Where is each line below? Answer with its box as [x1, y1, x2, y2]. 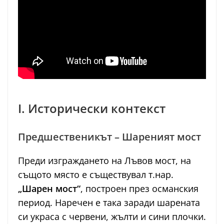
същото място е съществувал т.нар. [18, 168, 173, 181]
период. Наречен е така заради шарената [18, 196, 200, 209]
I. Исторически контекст [18, 100, 165, 117]
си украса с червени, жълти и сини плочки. [18, 210, 206, 223]
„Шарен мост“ [18, 182, 80, 195]
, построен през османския [80, 182, 198, 195]
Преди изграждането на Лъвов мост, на [18, 154, 191, 167]
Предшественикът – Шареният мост [18, 130, 201, 144]
